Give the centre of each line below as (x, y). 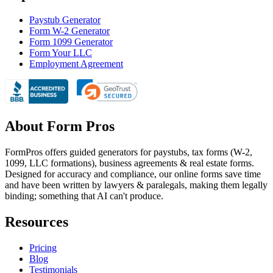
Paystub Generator (65, 20)
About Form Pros (60, 126)
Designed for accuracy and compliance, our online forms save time (133, 174)
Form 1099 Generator (71, 42)
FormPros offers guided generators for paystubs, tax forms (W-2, (129, 152)
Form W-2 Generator (69, 31)
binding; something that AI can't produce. (84, 196)
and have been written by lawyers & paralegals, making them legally (136, 185)
